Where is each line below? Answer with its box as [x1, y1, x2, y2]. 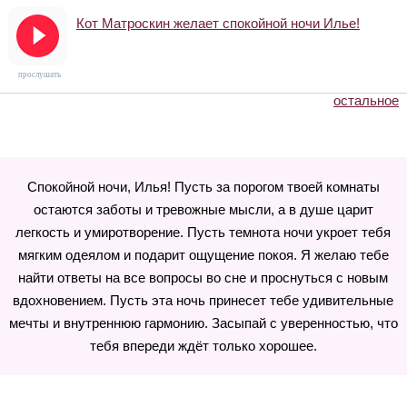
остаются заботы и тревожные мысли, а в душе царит [33, 202, 373, 217]
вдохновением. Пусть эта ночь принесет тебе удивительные [13, 293, 394, 308]
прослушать [18, 70, 62, 79]
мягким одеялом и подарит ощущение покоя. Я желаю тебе [17, 247, 389, 263]
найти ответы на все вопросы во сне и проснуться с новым [18, 270, 389, 285]
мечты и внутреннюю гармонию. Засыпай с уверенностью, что [8, 315, 398, 331]
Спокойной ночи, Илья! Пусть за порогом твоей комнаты [26, 179, 380, 194]
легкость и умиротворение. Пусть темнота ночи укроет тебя [15, 224, 392, 240]
